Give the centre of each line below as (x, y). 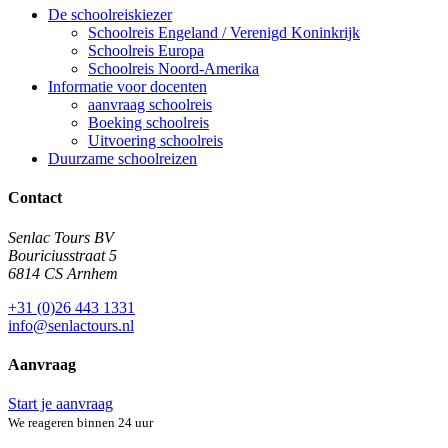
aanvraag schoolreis (150, 105)
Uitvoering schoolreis (155, 141)
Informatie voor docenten (127, 87)
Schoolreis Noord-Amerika (173, 69)
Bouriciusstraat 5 (62, 255)
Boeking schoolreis (148, 123)
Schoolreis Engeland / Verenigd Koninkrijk (224, 33)
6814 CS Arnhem (63, 273)
